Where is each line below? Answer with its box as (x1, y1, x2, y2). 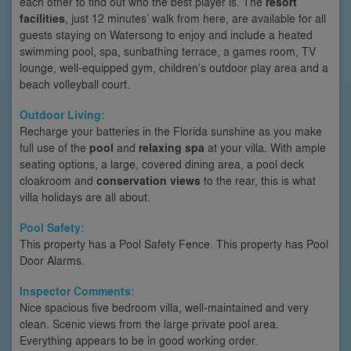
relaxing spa (139, 139, 204, 156)
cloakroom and (20, 172, 96, 188)
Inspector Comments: (20, 282, 135, 299)
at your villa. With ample (204, 139, 326, 155)
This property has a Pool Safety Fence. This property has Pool (20, 235, 328, 251)
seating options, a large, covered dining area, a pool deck (20, 155, 304, 172)
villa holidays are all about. (20, 188, 150, 204)
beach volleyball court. (20, 75, 130, 92)
